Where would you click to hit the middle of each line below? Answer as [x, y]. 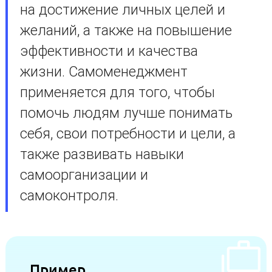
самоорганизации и [84, 175]
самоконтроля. [69, 195]
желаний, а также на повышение [126, 30]
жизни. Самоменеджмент [104, 72]
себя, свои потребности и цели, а [127, 134]
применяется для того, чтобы [117, 92]
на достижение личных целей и [122, 10]
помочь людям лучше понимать [126, 113]
